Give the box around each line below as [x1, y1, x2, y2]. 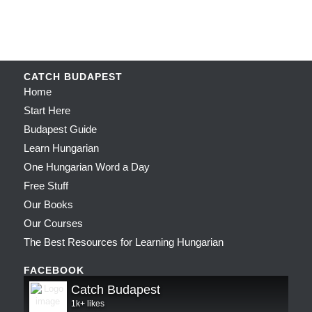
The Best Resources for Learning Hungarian [23, 236, 224, 249]
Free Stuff [23, 180, 68, 192]
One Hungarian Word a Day [23, 161, 150, 173]
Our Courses [23, 217, 83, 230]
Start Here [23, 104, 70, 117]
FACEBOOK [23, 265, 84, 276]
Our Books [23, 198, 73, 211]
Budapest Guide [23, 123, 97, 136]
